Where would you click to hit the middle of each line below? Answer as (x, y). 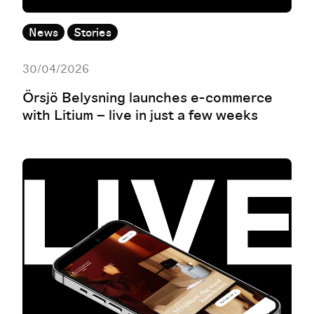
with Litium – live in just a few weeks (140, 116)
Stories (93, 33)
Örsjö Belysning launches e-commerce (148, 98)
